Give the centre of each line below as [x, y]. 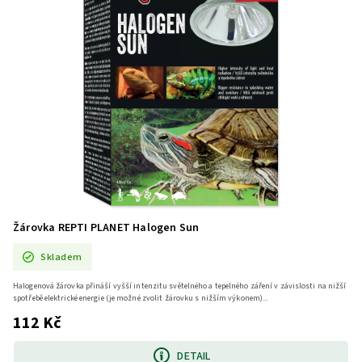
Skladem [61, 257]
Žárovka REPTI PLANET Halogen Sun [106, 228]
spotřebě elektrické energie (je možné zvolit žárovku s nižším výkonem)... [141, 299]
